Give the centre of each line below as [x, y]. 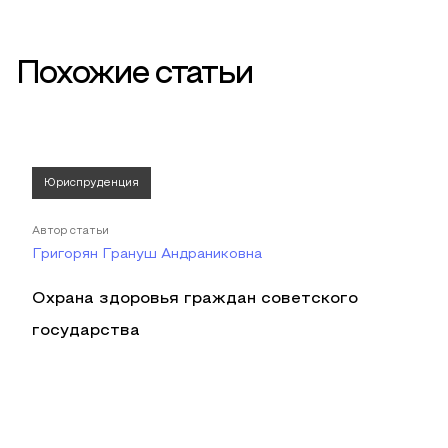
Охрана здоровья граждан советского [195, 299]
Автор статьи [70, 231]
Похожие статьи [134, 75]
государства [86, 331]
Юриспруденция [91, 183]
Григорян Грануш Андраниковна [147, 254]
